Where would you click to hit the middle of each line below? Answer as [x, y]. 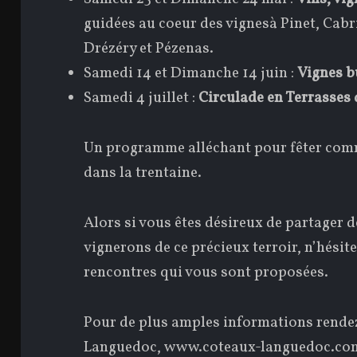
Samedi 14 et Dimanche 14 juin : [191, 73]
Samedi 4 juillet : [141, 98]
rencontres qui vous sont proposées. [206, 272]
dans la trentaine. [143, 173]
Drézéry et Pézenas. [149, 48]
